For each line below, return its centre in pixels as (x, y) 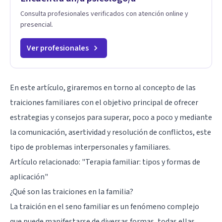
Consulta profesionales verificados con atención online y (104, 14)
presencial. (37, 25)
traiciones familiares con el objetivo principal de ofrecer (104, 102)
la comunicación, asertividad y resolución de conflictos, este (111, 132)
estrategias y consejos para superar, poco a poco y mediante (111, 117)
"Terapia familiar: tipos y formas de (141, 162)
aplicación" (29, 177)
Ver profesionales (58, 48)
